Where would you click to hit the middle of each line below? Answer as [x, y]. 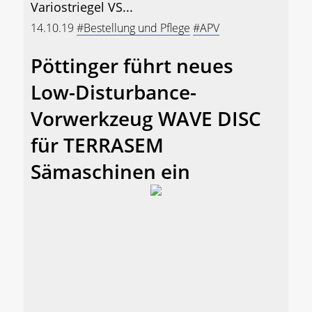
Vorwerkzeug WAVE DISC [146, 118]
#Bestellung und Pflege [133, 28]
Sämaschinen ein [110, 171]
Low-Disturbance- [114, 92]
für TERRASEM [97, 145]
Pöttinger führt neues [132, 65]
